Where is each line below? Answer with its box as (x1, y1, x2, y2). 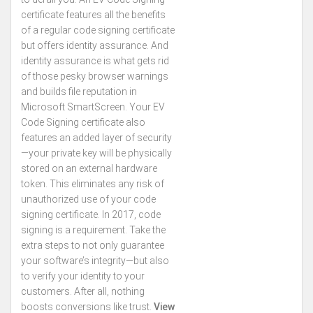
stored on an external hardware (21, 163, 157, 174)
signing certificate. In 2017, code (21, 209, 161, 220)
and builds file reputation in (21, 86, 137, 97)
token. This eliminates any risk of (21, 178, 164, 189)
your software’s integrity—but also (21, 255, 169, 266)
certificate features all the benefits (21, 9, 166, 20)
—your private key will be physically (21, 147, 172, 159)
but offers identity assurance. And (21, 40, 168, 51)
